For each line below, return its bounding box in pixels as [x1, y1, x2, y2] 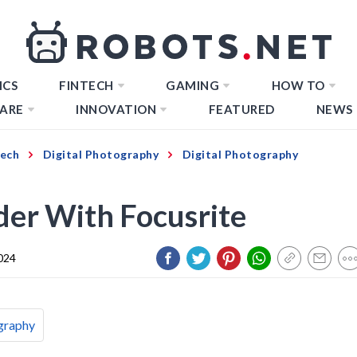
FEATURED [208, 102, 275, 116]
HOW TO [271, 78, 325, 92]
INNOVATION [76, 102, 156, 116]
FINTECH [59, 78, 114, 92]
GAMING [166, 78, 219, 92]
